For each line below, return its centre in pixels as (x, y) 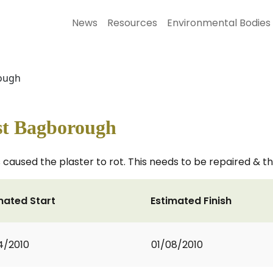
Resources (132, 23)
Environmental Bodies (219, 23)
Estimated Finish (191, 201)
